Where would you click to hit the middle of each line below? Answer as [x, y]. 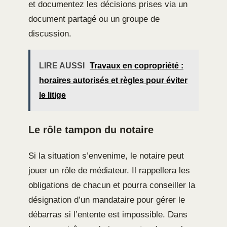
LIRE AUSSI [62, 65]
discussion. [50, 33]
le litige [52, 95]
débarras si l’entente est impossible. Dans [108, 214]
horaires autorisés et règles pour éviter [113, 80]
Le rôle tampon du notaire [91, 129]
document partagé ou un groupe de [94, 19]
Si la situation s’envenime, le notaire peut [106, 156]
